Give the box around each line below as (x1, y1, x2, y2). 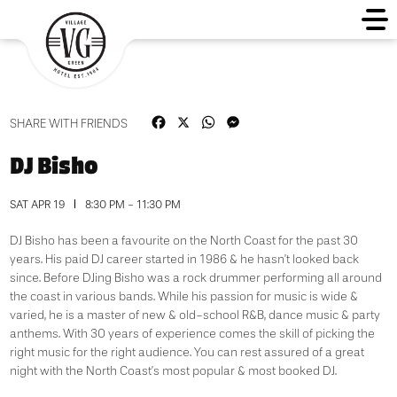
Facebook (167, 113, 229, 128)
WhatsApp (216, 113, 284, 128)
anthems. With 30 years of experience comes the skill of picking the (9, 327, 375, 340)
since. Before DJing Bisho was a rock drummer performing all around (9, 271, 382, 284)
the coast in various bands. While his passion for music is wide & (9, 290, 358, 303)
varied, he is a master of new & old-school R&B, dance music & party (9, 308, 380, 322)
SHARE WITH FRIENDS (9, 117, 128, 130)
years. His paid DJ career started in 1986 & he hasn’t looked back (9, 253, 359, 266)
